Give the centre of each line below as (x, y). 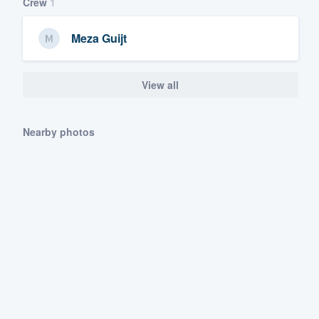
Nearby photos (59, 132)
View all (161, 84)
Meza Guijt (99, 38)
